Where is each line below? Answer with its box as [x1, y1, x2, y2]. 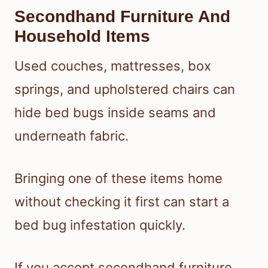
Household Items [14, 26, 150, 45]
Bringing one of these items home [14, 170, 223, 186]
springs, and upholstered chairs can [14, 81, 235, 97]
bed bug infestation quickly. [14, 217, 185, 233]
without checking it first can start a [14, 193, 229, 209]
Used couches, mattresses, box [14, 57, 211, 74]
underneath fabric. [14, 127, 129, 144]
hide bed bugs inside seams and [14, 104, 216, 120]
